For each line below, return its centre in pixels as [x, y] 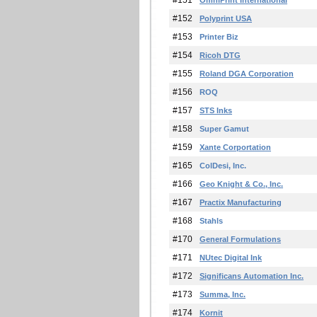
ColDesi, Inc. [223, 166]
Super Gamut [224, 129]
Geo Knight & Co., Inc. [241, 184]
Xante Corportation [235, 147]
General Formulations [240, 239]
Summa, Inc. [223, 294]
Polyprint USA [226, 18]
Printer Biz [219, 37]
